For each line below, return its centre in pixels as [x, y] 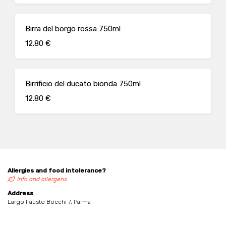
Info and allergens [42, 179]
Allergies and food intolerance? [57, 171]
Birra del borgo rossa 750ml [73, 29]
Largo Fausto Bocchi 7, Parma [49, 202]
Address [20, 193]
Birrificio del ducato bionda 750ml [83, 84]
